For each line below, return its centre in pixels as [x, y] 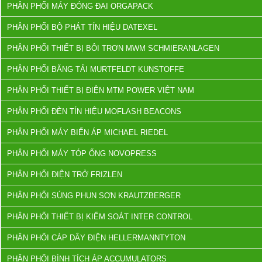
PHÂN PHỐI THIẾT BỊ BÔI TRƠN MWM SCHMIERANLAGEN [113, 48]
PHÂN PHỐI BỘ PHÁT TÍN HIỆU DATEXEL [82, 27]
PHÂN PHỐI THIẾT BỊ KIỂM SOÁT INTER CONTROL [100, 217]
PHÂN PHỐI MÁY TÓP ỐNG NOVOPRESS [82, 154]
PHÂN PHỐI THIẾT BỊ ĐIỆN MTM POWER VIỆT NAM [101, 90]
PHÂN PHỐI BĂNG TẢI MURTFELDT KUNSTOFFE [96, 69]
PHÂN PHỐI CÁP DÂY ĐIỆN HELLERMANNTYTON [96, 238]
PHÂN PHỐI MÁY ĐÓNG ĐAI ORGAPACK [80, 6]
